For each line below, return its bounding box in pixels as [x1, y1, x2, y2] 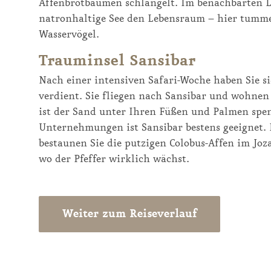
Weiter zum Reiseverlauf [62, 207, 197, 221]
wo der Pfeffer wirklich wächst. [39, 152, 189, 165]
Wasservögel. [39, 28, 99, 41]
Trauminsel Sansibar [39, 51, 195, 70]
